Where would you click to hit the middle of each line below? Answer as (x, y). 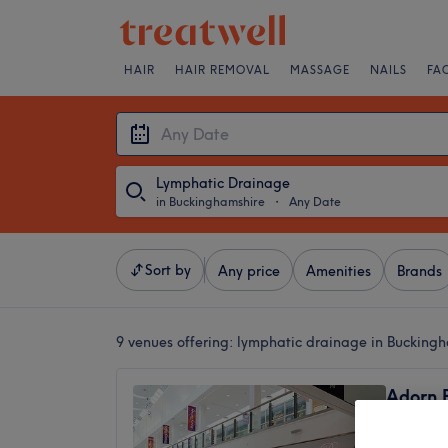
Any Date (315, 201)
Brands (419, 271)
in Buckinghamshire (210, 201)
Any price (249, 271)
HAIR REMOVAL (222, 70)
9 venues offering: (176, 342)
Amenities (338, 271)
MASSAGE (320, 70)
